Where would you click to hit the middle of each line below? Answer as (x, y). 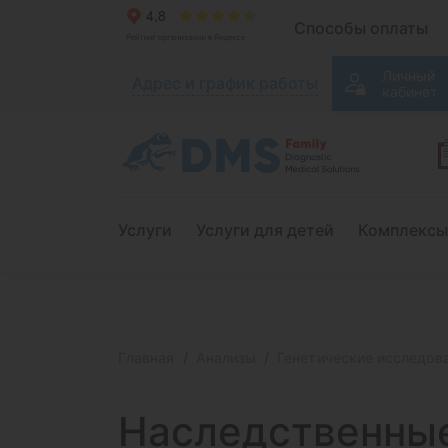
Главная (146, 357)
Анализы (226, 357)
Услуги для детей (265, 230)
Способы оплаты (361, 28)
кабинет (409, 91)
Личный (408, 75)
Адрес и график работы (225, 82)
